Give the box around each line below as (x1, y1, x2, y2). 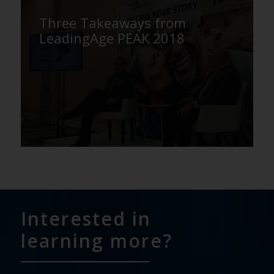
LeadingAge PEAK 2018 (39, 28, 185, 47)
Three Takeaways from (39, 13, 186, 32)
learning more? (20, 228, 172, 253)
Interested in (20, 206, 151, 231)
